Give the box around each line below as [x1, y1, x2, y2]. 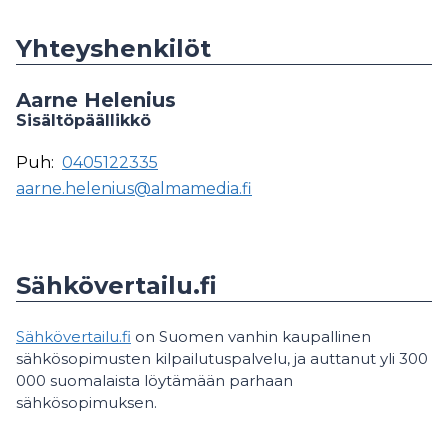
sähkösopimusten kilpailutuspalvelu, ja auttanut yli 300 [16, 349, 428, 368]
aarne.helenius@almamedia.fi [16, 179, 252, 198]
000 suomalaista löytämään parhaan [16, 371, 293, 390]
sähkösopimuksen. [16, 393, 157, 412]
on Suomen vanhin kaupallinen [131, 327, 371, 346]
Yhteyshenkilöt [16, 34, 211, 63]
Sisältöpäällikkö [16, 111, 151, 130]
